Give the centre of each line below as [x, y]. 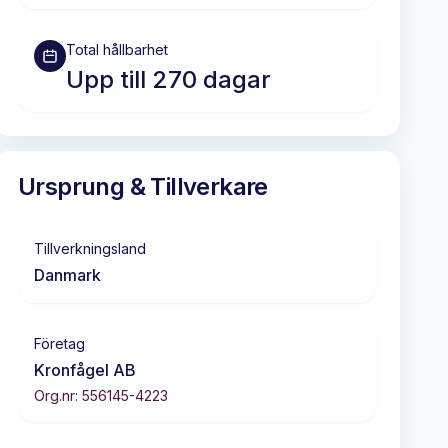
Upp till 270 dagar [168, 79]
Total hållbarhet [117, 49]
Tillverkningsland [90, 248]
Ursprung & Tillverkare [143, 186]
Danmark [67, 274]
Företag [59, 343]
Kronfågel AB [85, 369]
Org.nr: [58, 395]
